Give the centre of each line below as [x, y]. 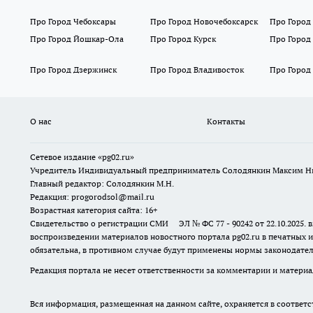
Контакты [226, 122]
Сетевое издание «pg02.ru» [82, 157]
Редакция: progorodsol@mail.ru [92, 197]
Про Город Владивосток [197, 70]
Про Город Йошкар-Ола [77, 39]
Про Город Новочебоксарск [204, 22]
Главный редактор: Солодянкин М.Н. [102, 184]
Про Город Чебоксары [73, 22]
